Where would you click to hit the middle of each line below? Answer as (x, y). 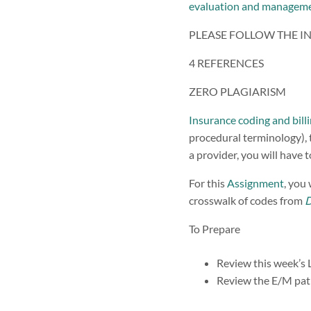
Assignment (255, 183)
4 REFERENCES (226, 62)
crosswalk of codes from (247, 200)
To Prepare (215, 228)
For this (208, 183)
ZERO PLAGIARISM (237, 91)
